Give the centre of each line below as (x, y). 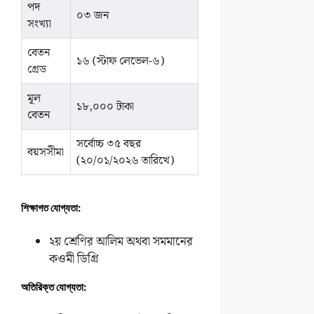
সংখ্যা (40, 24)
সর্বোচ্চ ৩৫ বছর (109, 144)
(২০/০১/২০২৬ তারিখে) (125, 161)
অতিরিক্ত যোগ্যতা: (54, 287)
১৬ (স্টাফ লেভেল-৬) (121, 61)
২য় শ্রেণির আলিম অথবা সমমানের (121, 242)
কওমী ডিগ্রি (74, 259)
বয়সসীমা (46, 152)
